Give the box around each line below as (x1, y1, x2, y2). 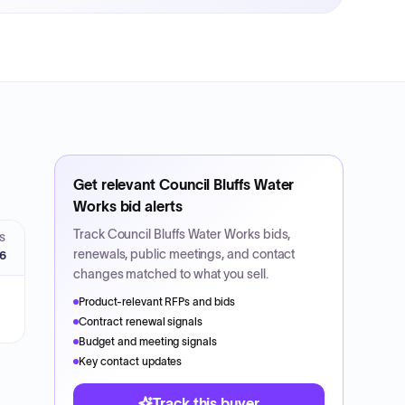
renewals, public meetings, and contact (73, 247, 296, 261)
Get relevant (73, 176, 159, 193)
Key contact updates (79, 355, 183, 367)
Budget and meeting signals (79, 335, 218, 347)
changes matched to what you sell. (73, 267, 268, 281)
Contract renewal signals (79, 316, 203, 327)
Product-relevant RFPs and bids (79, 296, 236, 307)
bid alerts (116, 198, 183, 214)
